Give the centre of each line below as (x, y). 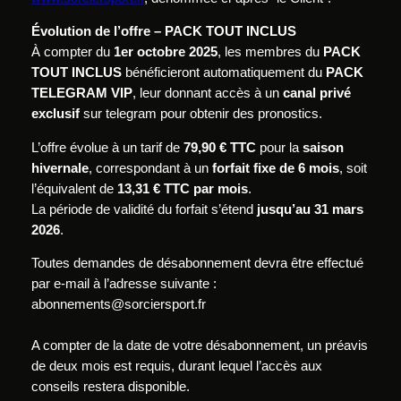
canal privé (316, 94)
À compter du (72, 52)
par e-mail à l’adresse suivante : (124, 284)
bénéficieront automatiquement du (223, 73)
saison (323, 147)
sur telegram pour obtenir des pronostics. (200, 114)
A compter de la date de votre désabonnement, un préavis (199, 346)
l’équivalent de (74, 188)
